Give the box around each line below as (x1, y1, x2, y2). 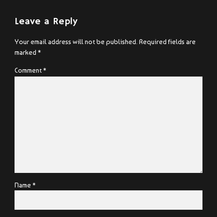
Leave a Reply (15, 15, 77, 28)
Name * (15, 181, 36, 189)
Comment (15, 66, 43, 75)
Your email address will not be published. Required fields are (15, 38, 196, 46)
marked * (15, 48, 41, 57)
